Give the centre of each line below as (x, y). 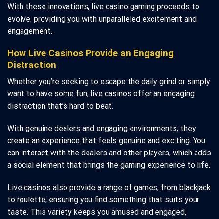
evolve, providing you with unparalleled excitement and (102, 19)
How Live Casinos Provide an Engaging (90, 53)
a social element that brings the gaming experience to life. (109, 165)
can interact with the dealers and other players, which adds (109, 153)
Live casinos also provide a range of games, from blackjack (109, 187)
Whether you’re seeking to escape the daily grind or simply (109, 82)
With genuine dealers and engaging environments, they (102, 129)
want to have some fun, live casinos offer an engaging (101, 94)
